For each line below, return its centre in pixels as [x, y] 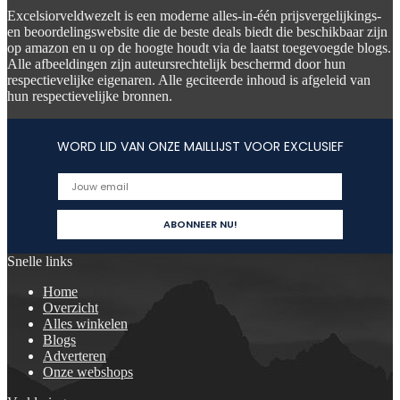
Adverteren [75, 356]
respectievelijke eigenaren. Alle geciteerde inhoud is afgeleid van [189, 80]
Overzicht [71, 308]
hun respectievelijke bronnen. [90, 96]
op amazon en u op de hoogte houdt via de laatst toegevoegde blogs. [199, 48]
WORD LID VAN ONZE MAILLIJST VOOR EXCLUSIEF [200, 146]
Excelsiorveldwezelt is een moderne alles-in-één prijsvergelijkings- [194, 16]
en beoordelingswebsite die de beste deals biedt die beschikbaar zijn [197, 32]
